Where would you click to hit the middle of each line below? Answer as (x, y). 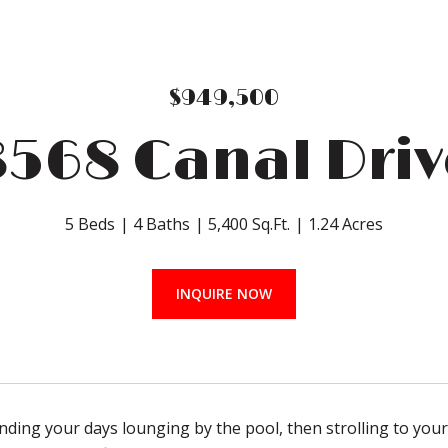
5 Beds (90, 224)
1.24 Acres (345, 224)
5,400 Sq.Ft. (249, 224)
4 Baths (161, 224)
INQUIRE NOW (224, 293)
